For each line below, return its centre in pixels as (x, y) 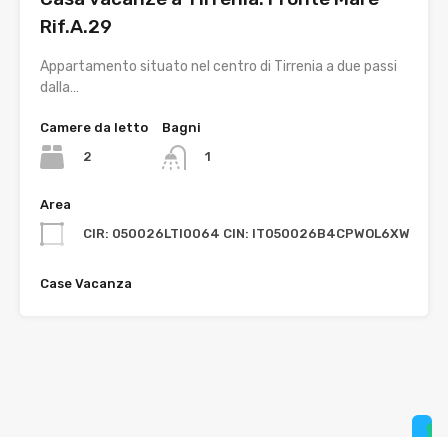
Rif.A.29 (76, 27)
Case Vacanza (86, 283)
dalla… (59, 88)
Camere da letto (94, 128)
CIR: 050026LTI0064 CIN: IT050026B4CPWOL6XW (246, 233)
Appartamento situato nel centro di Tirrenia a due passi (218, 67)
